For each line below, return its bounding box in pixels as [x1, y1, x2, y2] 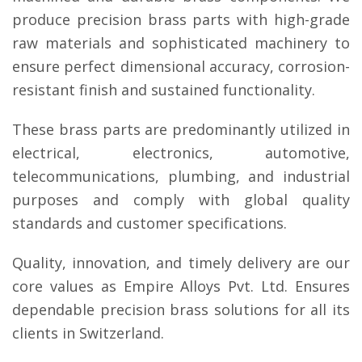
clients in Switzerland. [12, 323, 164, 343]
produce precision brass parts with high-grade [12, 10, 350, 30]
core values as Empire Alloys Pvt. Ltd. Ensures [12, 276, 350, 297]
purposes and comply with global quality [12, 190, 350, 210]
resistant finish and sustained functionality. [12, 80, 315, 100]
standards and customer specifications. [12, 213, 287, 234]
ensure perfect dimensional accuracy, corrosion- [12, 57, 350, 77]
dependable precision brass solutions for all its [12, 300, 350, 320]
